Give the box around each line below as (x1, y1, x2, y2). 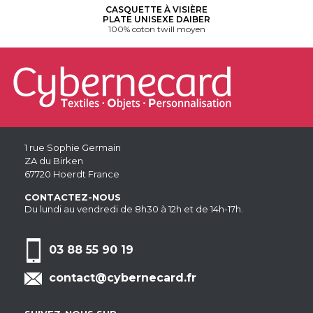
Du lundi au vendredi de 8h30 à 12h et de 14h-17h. (24, 203, 243, 215)
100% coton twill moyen (108, 24, 205, 35)
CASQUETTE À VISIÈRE (105, 4, 208, 15)
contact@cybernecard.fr (49, 271, 196, 285)
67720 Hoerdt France (24, 168, 119, 180)
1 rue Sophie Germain (24, 142, 121, 154)
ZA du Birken (24, 155, 83, 167)
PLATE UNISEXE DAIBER (103, 14, 210, 25)
